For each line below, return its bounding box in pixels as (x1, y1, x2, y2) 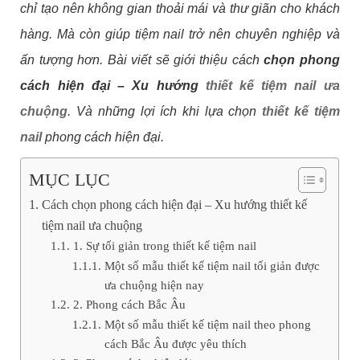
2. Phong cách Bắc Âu (72, 297, 186, 311)
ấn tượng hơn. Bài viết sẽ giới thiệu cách (20, 52, 264, 67)
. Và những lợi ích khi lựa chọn (67, 104, 263, 118)
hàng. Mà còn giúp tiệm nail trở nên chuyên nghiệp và (20, 27, 340, 41)
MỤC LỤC (29, 170, 111, 190)
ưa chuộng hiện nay (104, 277, 204, 292)
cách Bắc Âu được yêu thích (104, 336, 247, 350)
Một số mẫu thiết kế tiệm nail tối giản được (104, 258, 320, 272)
